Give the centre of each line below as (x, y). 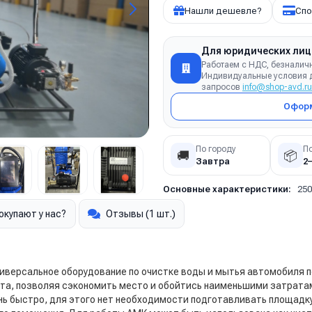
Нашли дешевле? (223, 10)
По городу (216, 149)
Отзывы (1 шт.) (141, 214)
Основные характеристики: (227, 189)
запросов (222, 87)
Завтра (213, 161)
